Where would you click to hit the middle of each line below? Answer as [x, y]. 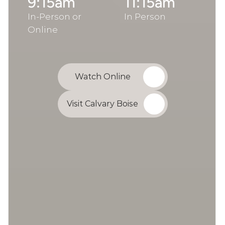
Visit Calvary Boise [102, 104]
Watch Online [102, 77]
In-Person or [54, 17]
